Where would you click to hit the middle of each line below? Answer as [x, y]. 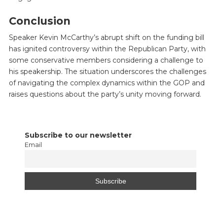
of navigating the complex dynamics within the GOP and [107, 83]
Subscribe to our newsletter [78, 135]
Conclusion [39, 21]
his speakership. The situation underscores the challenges [107, 71]
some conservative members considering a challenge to [106, 60]
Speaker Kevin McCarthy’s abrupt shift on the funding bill [106, 37]
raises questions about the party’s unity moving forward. [105, 94]
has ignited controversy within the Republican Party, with [107, 49]
